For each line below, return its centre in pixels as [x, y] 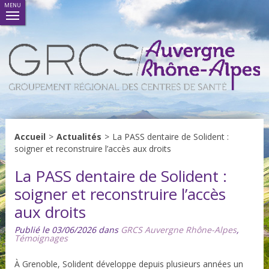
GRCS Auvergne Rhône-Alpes [178, 230]
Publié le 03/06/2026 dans [67, 230]
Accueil [30, 137]
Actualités [79, 137]
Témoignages [41, 238]
